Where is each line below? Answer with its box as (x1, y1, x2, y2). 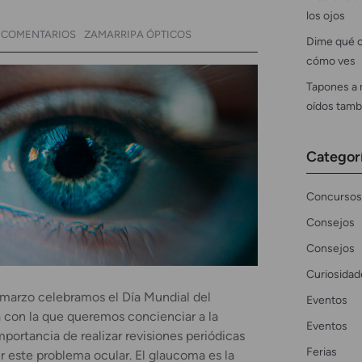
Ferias (305, 343, 337, 359)
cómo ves (305, 53, 356, 68)
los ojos (305, 7, 345, 23)
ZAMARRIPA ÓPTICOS (84, 27, 192, 40)
